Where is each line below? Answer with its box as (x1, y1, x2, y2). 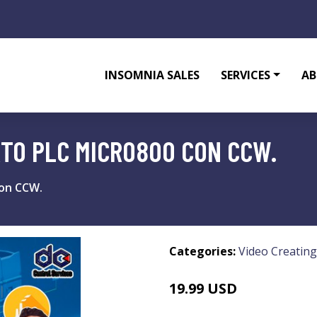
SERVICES (221, 67, 271, 83)
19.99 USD (169, 279, 237, 298)
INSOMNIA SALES (105, 67, 200, 83)
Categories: (169, 243, 236, 259)
